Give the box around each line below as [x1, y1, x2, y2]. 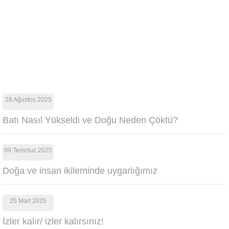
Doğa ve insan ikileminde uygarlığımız [3, 166, 157, 176]
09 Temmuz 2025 [4, 147, 52, 154]
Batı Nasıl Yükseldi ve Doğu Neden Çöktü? [3, 115, 178, 125]
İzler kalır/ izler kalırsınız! [3, 216, 104, 226]
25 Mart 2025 [10, 197, 47, 204]
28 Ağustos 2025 [5, 96, 52, 103]
